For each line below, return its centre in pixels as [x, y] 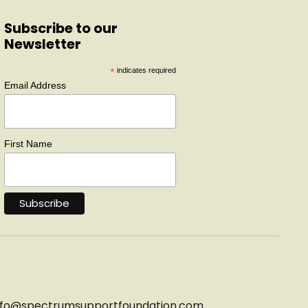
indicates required [145, 70]
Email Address [35, 86]
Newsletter [42, 44]
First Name [28, 144]
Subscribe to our [60, 29]
